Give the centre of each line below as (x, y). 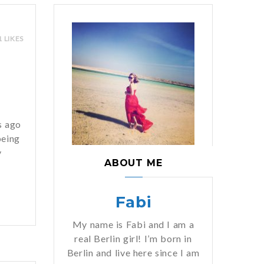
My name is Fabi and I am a (133, 224)
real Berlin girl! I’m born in (133, 238)
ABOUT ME (133, 163)
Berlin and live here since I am (133, 253)
